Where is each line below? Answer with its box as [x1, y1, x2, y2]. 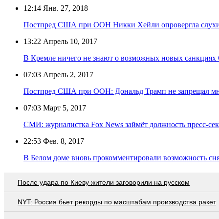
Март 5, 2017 [41, 103, 86, 112]
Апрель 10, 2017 [41, 37, 97, 45]
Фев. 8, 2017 [41, 136, 84, 145]
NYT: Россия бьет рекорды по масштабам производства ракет [18, 197, 216, 206]
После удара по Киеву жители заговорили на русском [18, 178, 190, 186]
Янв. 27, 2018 [41, 3, 88, 12]
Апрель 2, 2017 [41, 70, 93, 79]
